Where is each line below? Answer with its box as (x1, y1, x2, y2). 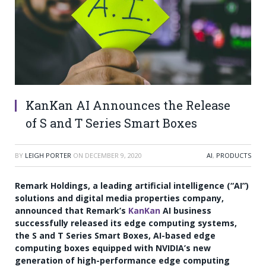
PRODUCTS (216, 151, 251, 160)
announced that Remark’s (15, 205, 128, 217)
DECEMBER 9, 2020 (85, 151, 142, 160)
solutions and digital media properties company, (15, 192, 224, 204)
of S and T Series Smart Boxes (26, 115, 197, 131)
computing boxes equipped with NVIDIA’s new (15, 242, 211, 254)
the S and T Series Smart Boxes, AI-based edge (15, 230, 216, 242)
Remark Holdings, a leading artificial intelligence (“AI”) (15, 180, 249, 192)
